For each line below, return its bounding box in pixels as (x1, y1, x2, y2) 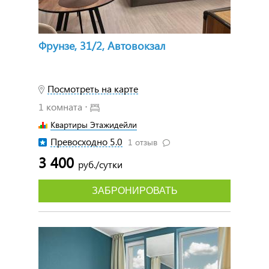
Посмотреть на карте (47, 82, 138, 95)
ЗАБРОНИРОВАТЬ (91, 185, 178, 196)
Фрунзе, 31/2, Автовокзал (38, 37, 165, 53)
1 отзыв (128, 136, 160, 148)
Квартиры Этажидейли (50, 118, 137, 130)
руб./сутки (78, 157, 122, 171)
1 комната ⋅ (38, 100, 90, 113)
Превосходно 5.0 (50, 134, 122, 148)
